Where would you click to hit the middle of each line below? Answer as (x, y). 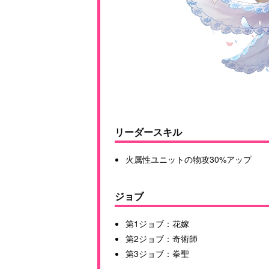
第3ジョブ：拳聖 (158, 254)
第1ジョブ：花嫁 (158, 224)
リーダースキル (148, 132)
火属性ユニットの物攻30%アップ (189, 159)
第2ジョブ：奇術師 (162, 239)
